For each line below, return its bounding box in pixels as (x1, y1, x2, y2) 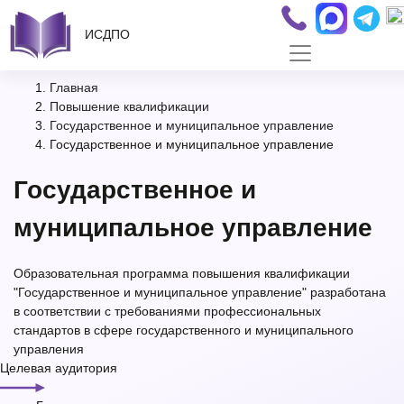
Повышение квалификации (50, 99, 209, 114)
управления (14, 341, 84, 356)
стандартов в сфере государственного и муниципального (14, 322, 353, 337)
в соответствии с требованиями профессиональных (14, 303, 321, 318)
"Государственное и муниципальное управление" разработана (14, 284, 386, 299)
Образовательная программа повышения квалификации (14, 265, 350, 280)
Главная (50, 80, 98, 95)
